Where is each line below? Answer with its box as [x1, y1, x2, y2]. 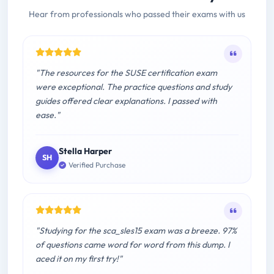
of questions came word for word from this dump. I [35, 239, 230, 250]
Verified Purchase [68, 160, 125, 169]
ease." [35, 109, 60, 121]
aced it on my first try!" [35, 253, 122, 264]
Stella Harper [59, 146, 112, 157]
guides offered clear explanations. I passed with [35, 95, 217, 107]
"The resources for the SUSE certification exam [35, 67, 217, 79]
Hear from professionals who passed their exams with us [29, 9, 245, 20]
